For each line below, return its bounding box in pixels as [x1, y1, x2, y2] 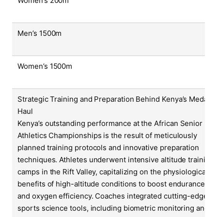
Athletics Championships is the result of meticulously [17, 131, 198, 140]
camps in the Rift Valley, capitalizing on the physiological [17, 167, 208, 177]
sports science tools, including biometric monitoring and [17, 203, 209, 213]
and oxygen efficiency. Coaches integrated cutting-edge [17, 191, 208, 201]
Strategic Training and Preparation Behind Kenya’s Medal [17, 94, 210, 104]
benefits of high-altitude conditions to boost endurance [17, 179, 205, 189]
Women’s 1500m [17, 62, 73, 71]
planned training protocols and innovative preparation [17, 143, 200, 153]
